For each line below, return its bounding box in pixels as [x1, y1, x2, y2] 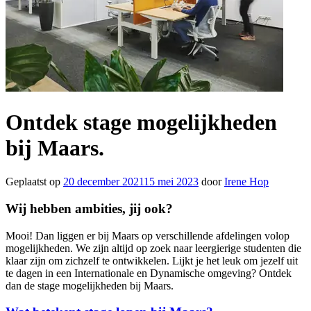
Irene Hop [224, 176, 269, 188]
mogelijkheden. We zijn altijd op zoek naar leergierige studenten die [6, 242, 301, 254]
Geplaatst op [6, 176, 63, 188]
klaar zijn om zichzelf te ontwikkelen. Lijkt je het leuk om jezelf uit [6, 254, 298, 267]
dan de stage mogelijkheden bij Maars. [6, 279, 174, 292]
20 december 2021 [63, 176, 144, 188]
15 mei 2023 [144, 176, 199, 188]
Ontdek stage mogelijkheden [6, 109, 277, 135]
